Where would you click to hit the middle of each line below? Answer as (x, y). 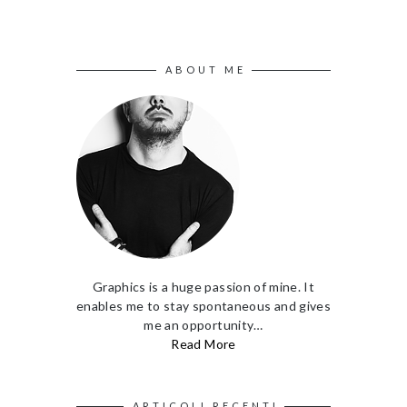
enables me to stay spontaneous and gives (204, 305)
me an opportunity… (203, 324)
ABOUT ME (205, 69)
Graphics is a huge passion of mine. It (203, 286)
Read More (203, 343)
